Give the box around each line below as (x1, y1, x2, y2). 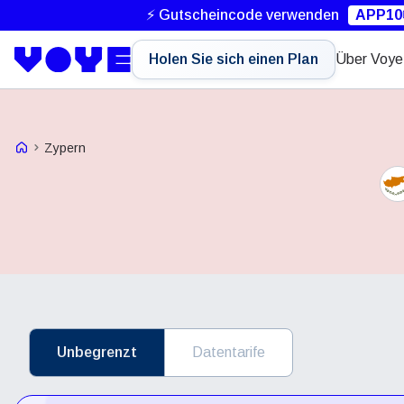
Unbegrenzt (57, 344, 137, 360)
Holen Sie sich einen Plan (149, 51, 318, 67)
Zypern (44, 140, 86, 155)
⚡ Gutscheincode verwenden (146, 7, 339, 23)
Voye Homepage (14, 138, 107, 152)
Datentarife (192, 344, 265, 360)
